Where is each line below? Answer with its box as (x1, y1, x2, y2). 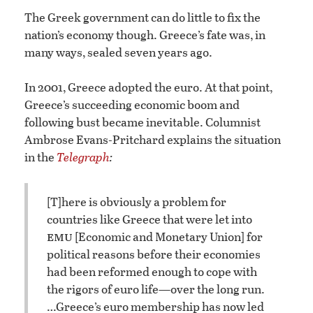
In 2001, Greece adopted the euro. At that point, (24, 78, 272, 96)
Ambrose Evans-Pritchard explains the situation (24, 131, 281, 149)
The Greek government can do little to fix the (24, 8, 261, 27)
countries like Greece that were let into (47, 210, 252, 228)
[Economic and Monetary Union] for (73, 227, 263, 245)
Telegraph (57, 148, 110, 166)
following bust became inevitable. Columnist (24, 113, 261, 131)
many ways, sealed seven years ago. (24, 43, 212, 61)
